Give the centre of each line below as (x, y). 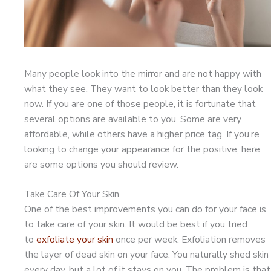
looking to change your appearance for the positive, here (142, 149)
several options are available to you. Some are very (133, 119)
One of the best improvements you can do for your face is (145, 209)
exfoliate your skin (75, 240)
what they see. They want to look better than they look (143, 88)
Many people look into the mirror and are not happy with (143, 73)
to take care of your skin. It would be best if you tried (136, 224)
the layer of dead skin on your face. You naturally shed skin (146, 255)
